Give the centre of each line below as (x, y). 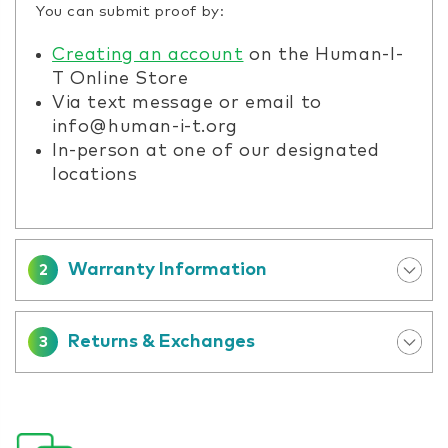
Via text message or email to (187, 102)
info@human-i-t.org (145, 126)
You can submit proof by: (130, 11)
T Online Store (120, 78)
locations (95, 174)
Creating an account (148, 54)
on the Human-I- (323, 54)
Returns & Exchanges (161, 341)
